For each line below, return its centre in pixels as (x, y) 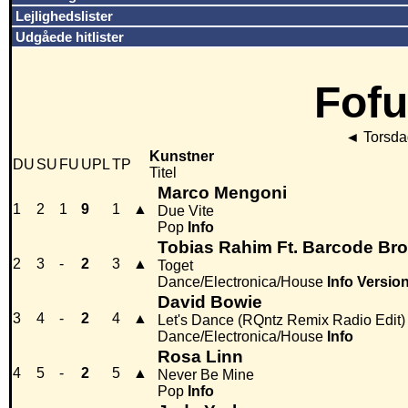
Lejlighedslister (64, 16)
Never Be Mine (206, 375)
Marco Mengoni (222, 193)
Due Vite (186, 211)
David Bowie (210, 302)
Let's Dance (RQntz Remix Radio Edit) (281, 321)
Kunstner (182, 157)
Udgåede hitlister (70, 37)
